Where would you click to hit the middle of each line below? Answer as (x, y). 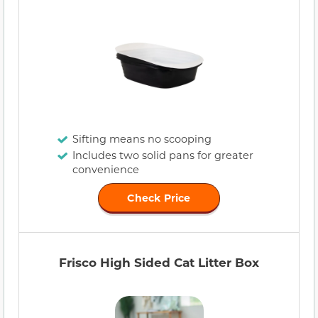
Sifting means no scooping (142, 139)
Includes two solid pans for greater (163, 155)
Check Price (159, 198)
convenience (106, 170)
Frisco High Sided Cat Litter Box (159, 263)
